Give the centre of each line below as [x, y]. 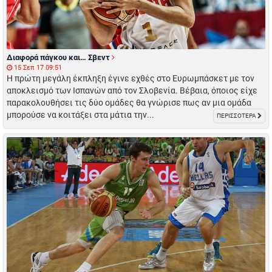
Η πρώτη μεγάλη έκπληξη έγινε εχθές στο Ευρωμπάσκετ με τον [131, 78]
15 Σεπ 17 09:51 [37, 67]
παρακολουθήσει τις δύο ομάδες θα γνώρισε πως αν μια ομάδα [129, 102]
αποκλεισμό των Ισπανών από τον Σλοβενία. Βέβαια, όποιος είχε [132, 90]
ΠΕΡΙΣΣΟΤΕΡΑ [237, 115]
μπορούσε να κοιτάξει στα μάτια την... [80, 114]
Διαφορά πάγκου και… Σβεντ [59, 57]
